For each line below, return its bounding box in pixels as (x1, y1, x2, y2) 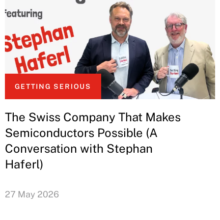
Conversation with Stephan (5, 141, 153, 156)
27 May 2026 (5, 189, 59, 200)
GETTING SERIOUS (15, 82, 91, 91)
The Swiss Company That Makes (5, 110, 181, 124)
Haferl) (5, 157, 43, 171)
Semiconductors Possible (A (5, 126, 158, 140)
